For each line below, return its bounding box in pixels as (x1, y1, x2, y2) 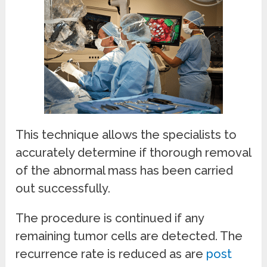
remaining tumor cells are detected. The (15, 228, 243, 243)
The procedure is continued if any (15, 210, 204, 225)
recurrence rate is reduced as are (15, 246, 207, 261)
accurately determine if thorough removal (15, 145, 252, 160)
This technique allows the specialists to (15, 127, 237, 142)
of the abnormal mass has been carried (15, 163, 234, 178)
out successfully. (15, 181, 111, 195)
